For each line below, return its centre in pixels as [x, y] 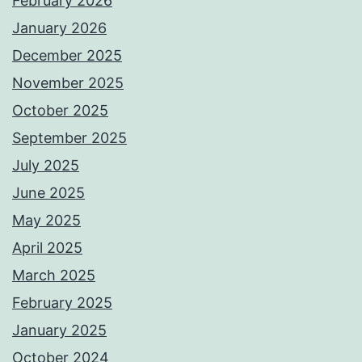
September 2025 [69, 138]
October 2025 [60, 111]
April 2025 [47, 248]
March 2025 [54, 276]
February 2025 [62, 303]
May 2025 [46, 221]
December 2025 [67, 56]
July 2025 [46, 166]
